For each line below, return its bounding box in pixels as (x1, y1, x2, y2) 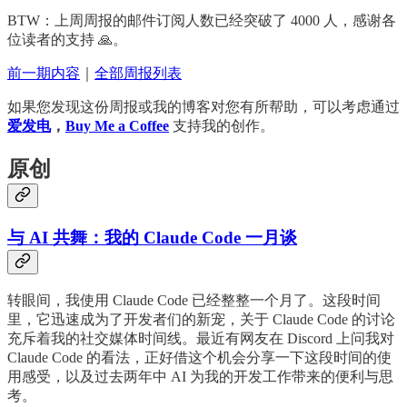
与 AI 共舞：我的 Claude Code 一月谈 (7, 228, 297, 248)
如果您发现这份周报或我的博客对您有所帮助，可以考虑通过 (7, 99, 400, 115)
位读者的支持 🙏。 (7, 32, 127, 48)
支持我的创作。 (169, 118, 274, 134)
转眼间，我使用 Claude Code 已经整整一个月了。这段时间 (7, 292, 381, 308)
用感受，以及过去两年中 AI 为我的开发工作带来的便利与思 (7, 368, 393, 384)
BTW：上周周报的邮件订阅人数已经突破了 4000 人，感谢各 (7, 13, 396, 29)
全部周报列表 (94, 65, 182, 82)
